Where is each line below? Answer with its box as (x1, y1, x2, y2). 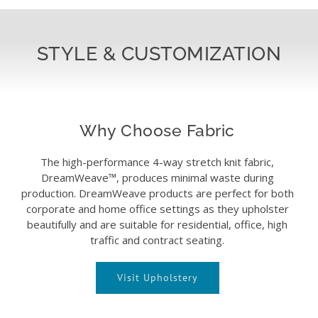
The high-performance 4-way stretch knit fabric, (40, 154, 274, 169)
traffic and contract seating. (90, 232, 224, 247)
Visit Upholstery (116, 270, 198, 284)
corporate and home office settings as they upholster (26, 201, 289, 216)
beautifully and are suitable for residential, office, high (27, 216, 287, 231)
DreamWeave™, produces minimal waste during (40, 170, 274, 185)
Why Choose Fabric (79, 121, 235, 141)
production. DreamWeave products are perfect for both (21, 185, 294, 200)
